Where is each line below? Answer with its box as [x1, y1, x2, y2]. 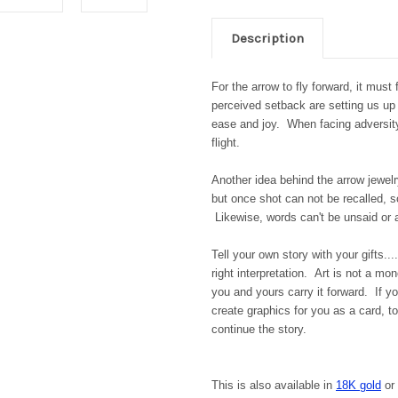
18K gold [336, 378, 381, 393]
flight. [211, 136, 240, 150]
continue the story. [211, 322, 306, 337]
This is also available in [211, 378, 336, 393]
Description [231, 30, 304, 47]
